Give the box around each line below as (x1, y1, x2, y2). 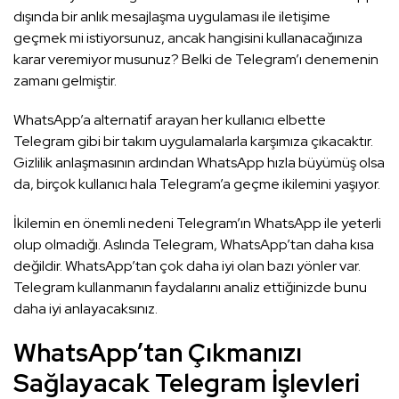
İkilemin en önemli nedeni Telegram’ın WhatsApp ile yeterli (13, 214, 381, 233)
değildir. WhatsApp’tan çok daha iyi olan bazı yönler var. (13, 256, 361, 276)
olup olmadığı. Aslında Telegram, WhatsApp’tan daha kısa (13, 235, 374, 255)
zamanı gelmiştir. (13, 71, 117, 91)
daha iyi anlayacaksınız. (13, 299, 158, 319)
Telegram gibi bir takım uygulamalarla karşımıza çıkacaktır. (13, 132, 373, 151)
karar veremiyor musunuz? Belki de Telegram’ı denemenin (13, 50, 379, 69)
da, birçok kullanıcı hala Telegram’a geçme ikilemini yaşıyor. (13, 175, 380, 194)
